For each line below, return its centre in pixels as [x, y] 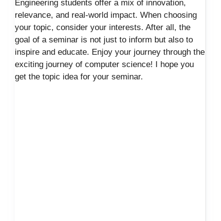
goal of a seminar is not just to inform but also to [104, 39]
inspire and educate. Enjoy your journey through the [110, 52]
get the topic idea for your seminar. [79, 76]
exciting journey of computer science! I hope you [104, 64]
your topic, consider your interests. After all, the [103, 27]
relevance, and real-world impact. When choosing [106, 15]
